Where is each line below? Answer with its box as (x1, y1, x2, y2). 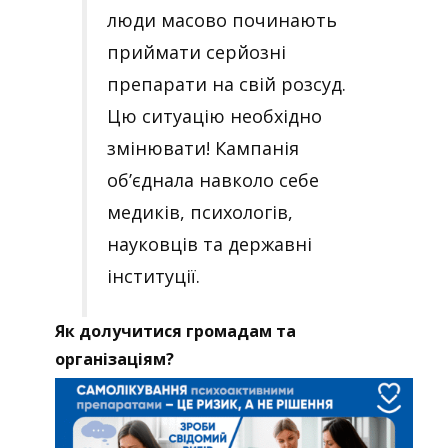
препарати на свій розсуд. (107, 71, 346, 96)
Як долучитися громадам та (55, 319, 296, 342)
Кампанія (215, 135, 299, 160)
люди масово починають (107, 7, 337, 32)
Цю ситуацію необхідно (107, 103, 322, 128)
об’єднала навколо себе (107, 167, 319, 192)
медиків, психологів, (107, 199, 293, 224)
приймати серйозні (107, 39, 286, 64)
